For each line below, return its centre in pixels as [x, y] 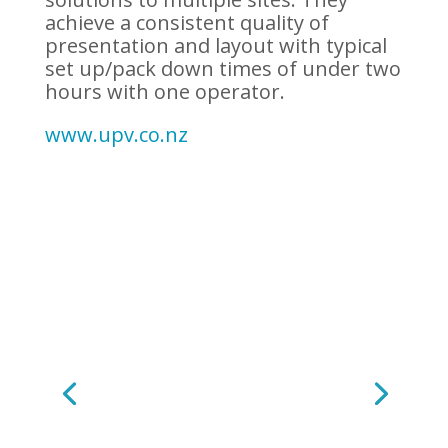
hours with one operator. [164, 91]
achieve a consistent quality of [186, 22]
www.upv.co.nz [116, 134]
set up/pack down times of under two [222, 68]
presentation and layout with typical [215, 45]
